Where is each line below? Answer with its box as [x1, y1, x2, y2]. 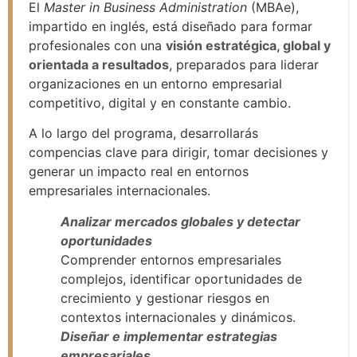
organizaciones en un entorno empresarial [29, 76, 282, 92]
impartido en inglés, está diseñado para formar [29, 18, 312, 35]
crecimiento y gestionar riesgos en [61, 289, 269, 306]
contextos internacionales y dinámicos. [61, 308, 296, 325]
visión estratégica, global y [166, 37, 331, 54]
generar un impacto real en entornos [29, 163, 249, 180]
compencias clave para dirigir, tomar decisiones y [29, 144, 328, 161]
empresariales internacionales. [29, 182, 210, 199]
